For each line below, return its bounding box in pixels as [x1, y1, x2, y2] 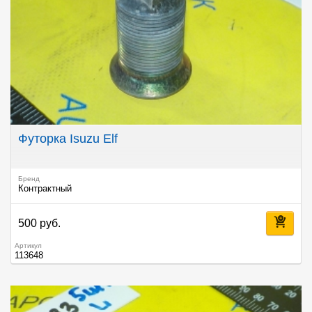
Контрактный [18, 184, 72, 194]
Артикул [15, 242, 42, 250]
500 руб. [18, 217, 61, 230]
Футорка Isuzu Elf [18, 132, 118, 146]
